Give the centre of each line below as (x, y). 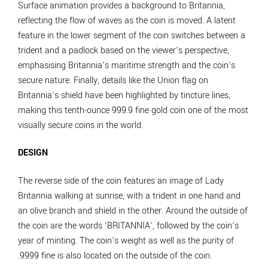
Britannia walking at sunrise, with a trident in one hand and (129, 196)
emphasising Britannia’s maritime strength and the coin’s (127, 65)
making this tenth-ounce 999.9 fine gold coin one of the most (133, 110)
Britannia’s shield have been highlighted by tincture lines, (124, 95)
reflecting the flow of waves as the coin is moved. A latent (127, 20)
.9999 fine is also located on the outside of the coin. (115, 255)
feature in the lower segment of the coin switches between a (132, 35)
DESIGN (33, 153)
